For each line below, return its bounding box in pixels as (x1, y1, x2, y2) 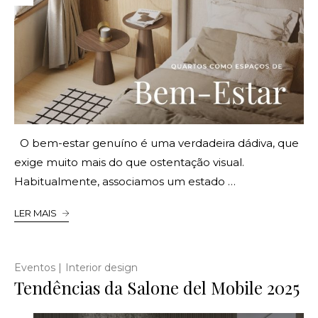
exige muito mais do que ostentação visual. (14, 155, 244, 169)
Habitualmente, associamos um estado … (14, 174, 236, 188)
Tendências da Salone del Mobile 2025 (14, 275, 300, 299)
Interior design (65, 261, 138, 274)
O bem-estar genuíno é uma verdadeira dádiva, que (14, 136, 299, 150)
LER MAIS (14, 207, 57, 219)
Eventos (14, 261, 55, 274)
